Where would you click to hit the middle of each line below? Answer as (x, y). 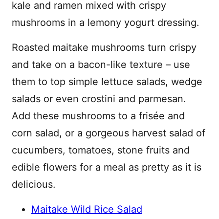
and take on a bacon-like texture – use (101, 65)
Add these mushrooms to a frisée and (98, 116)
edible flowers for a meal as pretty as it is (107, 167)
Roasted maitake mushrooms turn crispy (104, 47)
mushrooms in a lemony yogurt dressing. (107, 22)
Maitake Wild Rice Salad (87, 209)
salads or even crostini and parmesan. (99, 99)
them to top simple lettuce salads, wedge (107, 82)
